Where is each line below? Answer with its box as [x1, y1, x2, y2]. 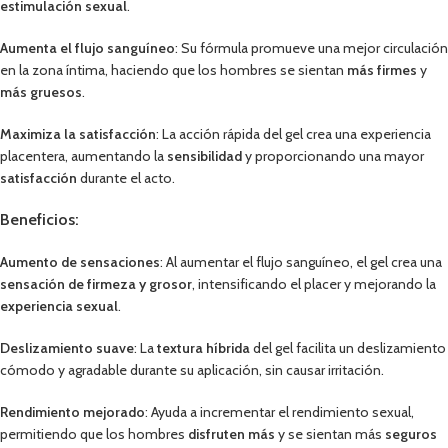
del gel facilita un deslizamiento [250, 338, 446, 357]
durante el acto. [77, 168, 175, 187]
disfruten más [188, 424, 275, 443]
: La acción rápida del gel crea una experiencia [156, 124, 431, 143]
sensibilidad [167, 146, 242, 165]
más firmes [347, 60, 417, 79]
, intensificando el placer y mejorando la [192, 274, 436, 293]
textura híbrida [157, 338, 250, 357]
